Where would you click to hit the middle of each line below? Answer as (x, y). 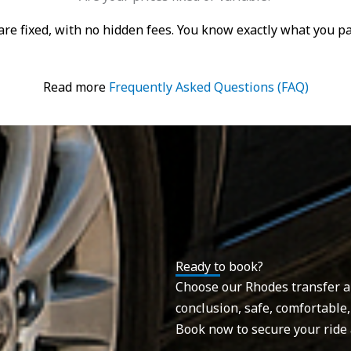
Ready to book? (219, 267)
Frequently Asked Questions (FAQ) (208, 87)
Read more (76, 87)
